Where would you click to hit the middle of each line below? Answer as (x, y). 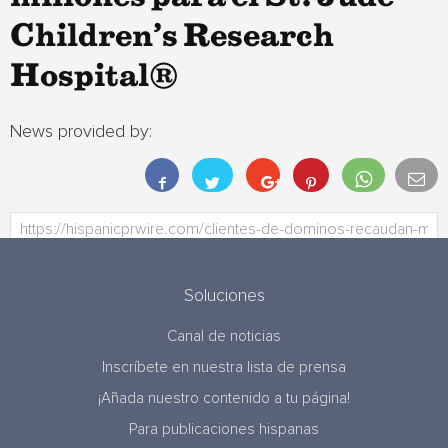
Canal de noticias (224, 336)
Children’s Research (172, 37)
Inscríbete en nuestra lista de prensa (224, 367)
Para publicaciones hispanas (224, 429)
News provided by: (81, 132)
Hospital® (94, 77)
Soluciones (224, 296)
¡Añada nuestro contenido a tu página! (224, 398)
